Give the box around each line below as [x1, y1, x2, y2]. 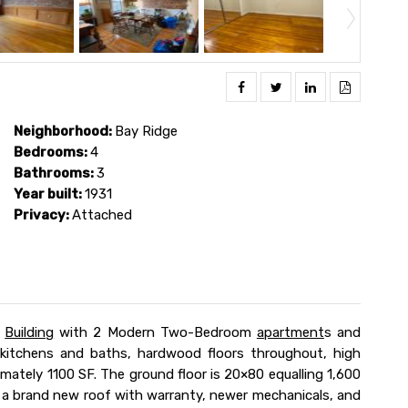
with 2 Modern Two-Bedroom [54, 323, 257, 341]
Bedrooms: [14, 143, 90, 160]
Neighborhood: [14, 122, 115, 139]
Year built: [14, 185, 85, 202]
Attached [72, 206, 132, 223]
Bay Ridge [115, 122, 178, 139]
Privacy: [14, 206, 72, 223]
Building [5, 323, 55, 341]
